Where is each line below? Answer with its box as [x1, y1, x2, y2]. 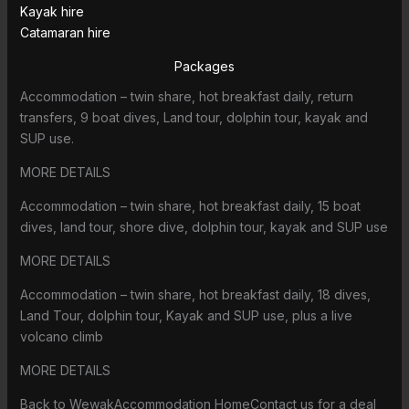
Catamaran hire [19, 24, 110, 40]
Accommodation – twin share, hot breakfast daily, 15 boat [19, 197, 361, 214]
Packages [174, 58, 235, 74]
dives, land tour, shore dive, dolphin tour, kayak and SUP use [19, 218, 388, 235]
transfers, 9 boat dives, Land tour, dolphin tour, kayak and [19, 109, 368, 125]
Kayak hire [19, 3, 84, 19]
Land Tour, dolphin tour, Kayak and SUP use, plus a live [19, 307, 352, 323]
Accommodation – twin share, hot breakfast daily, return [19, 88, 353, 104]
